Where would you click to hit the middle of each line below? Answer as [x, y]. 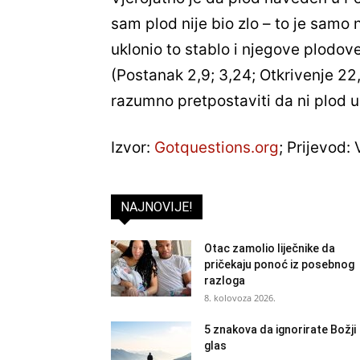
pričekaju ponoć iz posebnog [279, 265]
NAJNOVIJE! [157, 207]
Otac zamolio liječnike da [270, 249]
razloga [225, 281]
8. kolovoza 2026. [240, 298]
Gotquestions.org [217, 148]
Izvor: [133, 148]
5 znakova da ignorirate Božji [280, 330]
